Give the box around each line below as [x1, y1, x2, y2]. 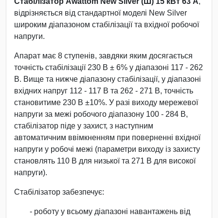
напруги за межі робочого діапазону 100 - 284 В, [14, 109, 188, 118]
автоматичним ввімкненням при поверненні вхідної [14, 133, 200, 142]
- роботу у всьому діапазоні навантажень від [30, 207, 190, 216]
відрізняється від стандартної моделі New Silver [14, 8, 187, 17]
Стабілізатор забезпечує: [14, 187, 104, 196]
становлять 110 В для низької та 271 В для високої [14, 156, 196, 165]
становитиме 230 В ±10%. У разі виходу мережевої [14, 98, 198, 107]
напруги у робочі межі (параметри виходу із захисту [14, 145, 200, 153]
